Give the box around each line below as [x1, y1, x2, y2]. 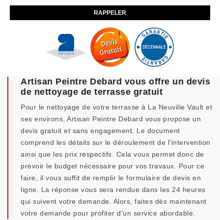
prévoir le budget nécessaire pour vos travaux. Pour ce [21, 162, 204, 170]
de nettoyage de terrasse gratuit [21, 87, 163, 97]
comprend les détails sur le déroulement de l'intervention [21, 138, 211, 146]
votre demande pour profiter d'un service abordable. [21, 209, 195, 217]
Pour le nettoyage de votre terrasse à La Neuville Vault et [21, 103, 212, 111]
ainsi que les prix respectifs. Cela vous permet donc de [21, 150, 204, 158]
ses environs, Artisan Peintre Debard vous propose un [21, 115, 201, 123]
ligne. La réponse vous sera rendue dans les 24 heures [21, 186, 206, 193]
